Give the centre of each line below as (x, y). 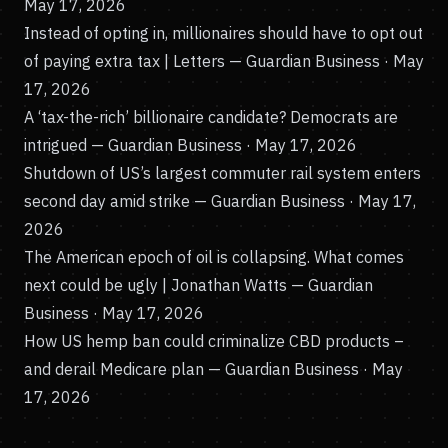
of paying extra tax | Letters (124, 61)
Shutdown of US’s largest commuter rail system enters (222, 173)
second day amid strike (107, 201)
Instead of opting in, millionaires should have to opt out (223, 33)
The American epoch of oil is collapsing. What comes (214, 257)
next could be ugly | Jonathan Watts (155, 285)
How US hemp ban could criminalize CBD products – (214, 341)
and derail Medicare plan (114, 369)
